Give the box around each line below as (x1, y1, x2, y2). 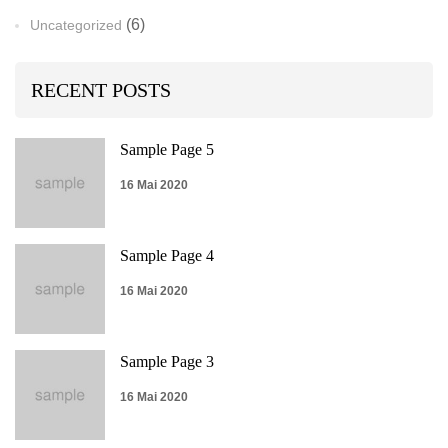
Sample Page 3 (120, 353, 214, 371)
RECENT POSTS (31, 79, 171, 102)
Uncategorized (30, 17, 122, 34)
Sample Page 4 (120, 247, 214, 265)
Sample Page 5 (120, 141, 214, 159)
